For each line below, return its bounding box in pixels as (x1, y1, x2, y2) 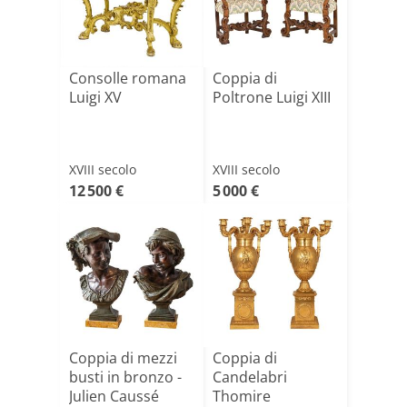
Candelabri (213, 367, 287, 387)
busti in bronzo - (69, 367, 182, 387)
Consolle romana (69, 68, 186, 88)
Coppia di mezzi (69, 348, 177, 368)
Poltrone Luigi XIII (213, 87, 331, 107)
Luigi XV (69, 87, 122, 107)
